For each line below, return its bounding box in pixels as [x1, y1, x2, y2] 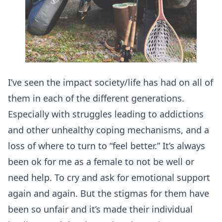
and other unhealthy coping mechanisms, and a [8, 123, 209, 136]
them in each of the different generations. [8, 92, 184, 104]
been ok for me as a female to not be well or [8, 155, 194, 167]
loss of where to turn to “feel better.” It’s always [8, 139, 205, 152]
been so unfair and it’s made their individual [8, 203, 193, 215]
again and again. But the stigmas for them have [8, 187, 209, 199]
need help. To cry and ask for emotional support [8, 171, 210, 183]
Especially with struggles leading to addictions [8, 108, 204, 120]
